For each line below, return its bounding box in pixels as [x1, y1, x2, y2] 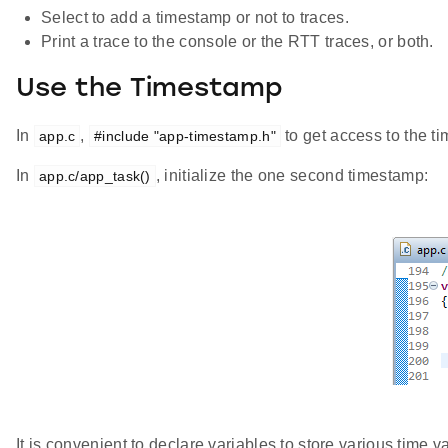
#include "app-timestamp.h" [94, 128, 276, 145]
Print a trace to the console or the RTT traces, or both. [41, 33, 434, 51]
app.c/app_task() [38, 168, 151, 185]
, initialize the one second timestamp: [155, 167, 429, 185]
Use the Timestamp [16, 75, 283, 103]
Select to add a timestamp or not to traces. [41, 9, 349, 27]
